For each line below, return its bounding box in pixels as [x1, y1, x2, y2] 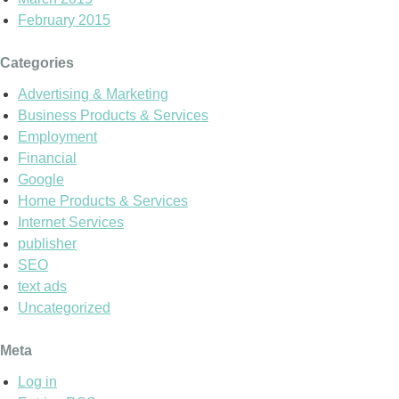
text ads [18, 279, 67, 295]
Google [18, 172, 64, 188]
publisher [18, 236, 77, 252]
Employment [18, 129, 97, 145]
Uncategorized [18, 300, 110, 316]
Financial [18, 151, 77, 167]
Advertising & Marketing [18, 86, 168, 102]
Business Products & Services [18, 108, 208, 124]
